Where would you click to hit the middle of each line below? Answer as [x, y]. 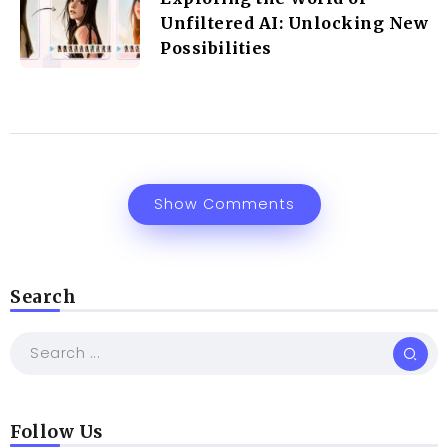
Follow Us [56, 432]
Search [43, 297]
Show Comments [224, 204]
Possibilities [216, 47]
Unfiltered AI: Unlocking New [294, 22]
